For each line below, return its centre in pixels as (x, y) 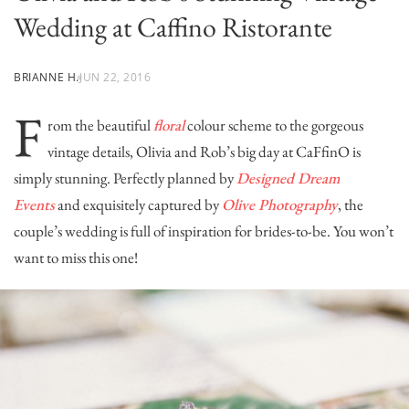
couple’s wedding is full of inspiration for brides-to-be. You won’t (204, 231)
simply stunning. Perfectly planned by (125, 178)
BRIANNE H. (47, 77)
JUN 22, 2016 (115, 77)
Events (34, 204)
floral (169, 125)
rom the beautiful (100, 125)
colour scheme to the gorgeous (274, 125)
